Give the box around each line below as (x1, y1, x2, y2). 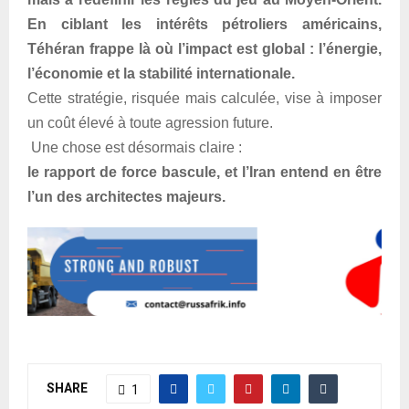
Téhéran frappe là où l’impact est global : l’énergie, (27, 41, 382, 58)
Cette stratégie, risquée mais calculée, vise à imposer (27, 90, 382, 107)
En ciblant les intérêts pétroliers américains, (27, 16, 382, 33)
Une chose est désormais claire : (27, 140, 242, 156)
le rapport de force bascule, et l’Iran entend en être (27, 164, 382, 181)
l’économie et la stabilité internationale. (27, 66, 295, 82)
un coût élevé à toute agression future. (27, 115, 273, 131)
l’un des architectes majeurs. (27, 189, 225, 205)
